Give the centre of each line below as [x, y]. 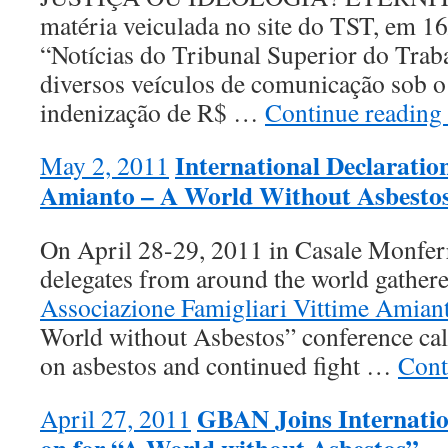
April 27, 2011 [115, 418]
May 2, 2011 [104, 165]
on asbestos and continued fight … [219, 365]
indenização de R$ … [152, 112]
